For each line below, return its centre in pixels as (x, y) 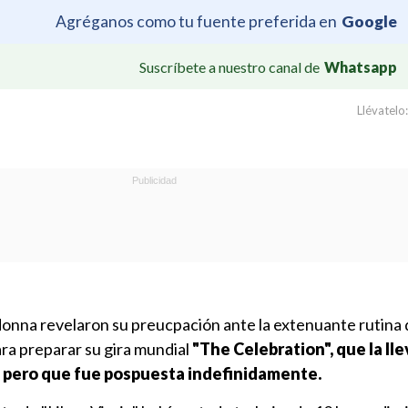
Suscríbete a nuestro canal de (229, 66)
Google (369, 21)
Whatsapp (361, 66)
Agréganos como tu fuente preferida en (196, 21)
